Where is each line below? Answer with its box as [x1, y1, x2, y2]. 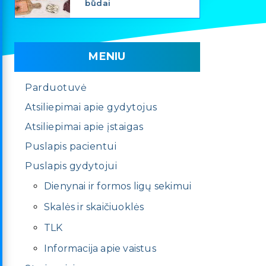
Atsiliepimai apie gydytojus [25, 101, 157, 113]
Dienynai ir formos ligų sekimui [44, 180, 192, 192]
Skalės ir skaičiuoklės [44, 201, 144, 213]
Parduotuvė [25, 81, 87, 93]
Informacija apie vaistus [44, 242, 156, 254]
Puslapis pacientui [25, 140, 117, 152]
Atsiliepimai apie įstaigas [25, 121, 144, 132]
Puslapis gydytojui [25, 160, 118, 172]
